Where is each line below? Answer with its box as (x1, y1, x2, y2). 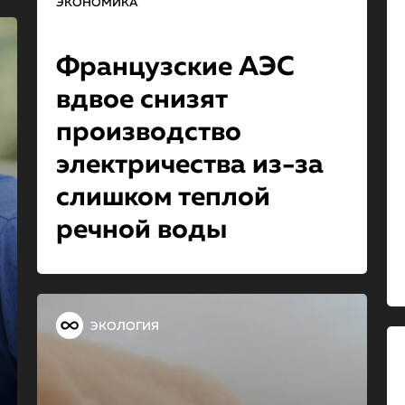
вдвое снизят (55, 87, 228, 114)
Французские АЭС (55, 54, 295, 81)
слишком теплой (55, 184, 270, 212)
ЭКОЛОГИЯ (89, 320, 159, 333)
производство (55, 119, 241, 146)
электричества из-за (55, 152, 324, 179)
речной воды (55, 217, 227, 244)
